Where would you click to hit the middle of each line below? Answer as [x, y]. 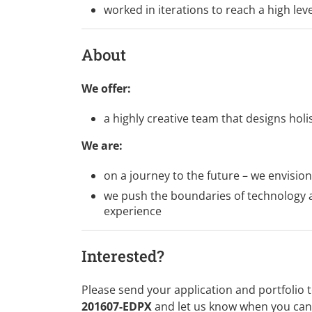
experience [133, 211]
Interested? [123, 256]
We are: [102, 145]
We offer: [106, 88]
